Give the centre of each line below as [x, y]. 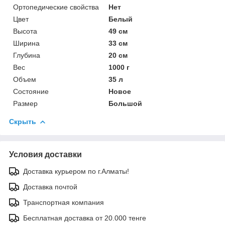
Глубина [27, 55]
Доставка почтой [50, 187]
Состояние [31, 91]
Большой [126, 103]
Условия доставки [45, 154]
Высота [25, 31]
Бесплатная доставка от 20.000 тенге [85, 218]
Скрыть [23, 121]
